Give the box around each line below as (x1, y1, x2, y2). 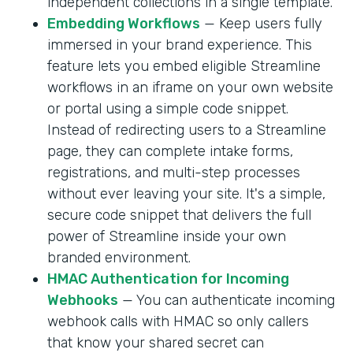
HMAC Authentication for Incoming (47, 269, 289, 288)
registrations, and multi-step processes (47, 163, 300, 181)
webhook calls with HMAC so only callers (47, 312, 309, 330)
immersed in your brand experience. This (47, 35, 312, 54)
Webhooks (47, 291, 118, 309)
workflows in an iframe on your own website (47, 78, 333, 96)
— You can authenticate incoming (118, 291, 335, 309)
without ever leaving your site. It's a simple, (47, 184, 325, 203)
